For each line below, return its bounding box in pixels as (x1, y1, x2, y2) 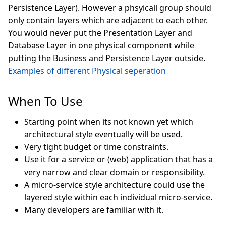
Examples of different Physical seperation (8, 65, 166, 76)
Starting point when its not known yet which (24, 116, 193, 127)
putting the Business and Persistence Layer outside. (8, 52, 205, 64)
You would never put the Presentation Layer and (8, 27, 192, 38)
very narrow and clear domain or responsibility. (24, 166, 205, 178)
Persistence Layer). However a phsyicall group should (8, 2, 211, 13)
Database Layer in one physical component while (8, 40, 194, 51)
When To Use (8, 93, 86, 109)
